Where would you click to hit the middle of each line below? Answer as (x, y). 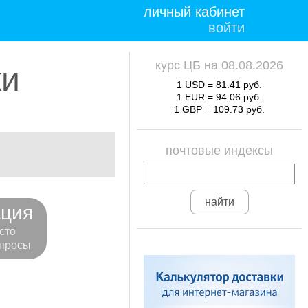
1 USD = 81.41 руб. (219, 85)
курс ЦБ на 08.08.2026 (219, 65)
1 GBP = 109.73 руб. (219, 109)
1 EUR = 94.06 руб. (219, 97)
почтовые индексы (219, 151)
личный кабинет (194, 12)
